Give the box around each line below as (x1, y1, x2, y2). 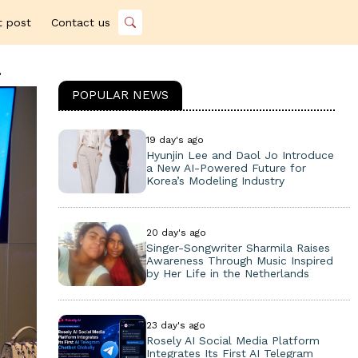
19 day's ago (145, 134, 204, 145)
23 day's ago (145, 320, 205, 331)
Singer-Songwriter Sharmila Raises (145, 241, 330, 254)
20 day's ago (145, 227, 206, 238)
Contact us (51, 16, 110, 29)
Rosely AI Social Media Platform (145, 334, 320, 347)
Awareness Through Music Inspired (145, 254, 333, 267)
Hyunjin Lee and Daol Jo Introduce (145, 149, 334, 161)
